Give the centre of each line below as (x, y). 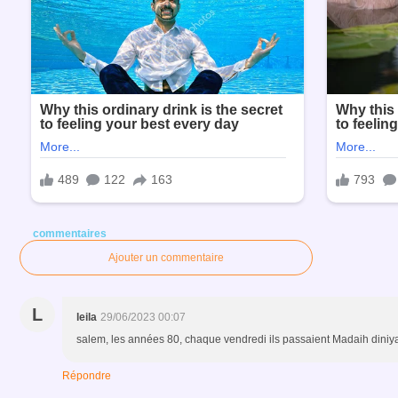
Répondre (87, 375)
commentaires (70, 233)
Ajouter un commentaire (166, 257)
